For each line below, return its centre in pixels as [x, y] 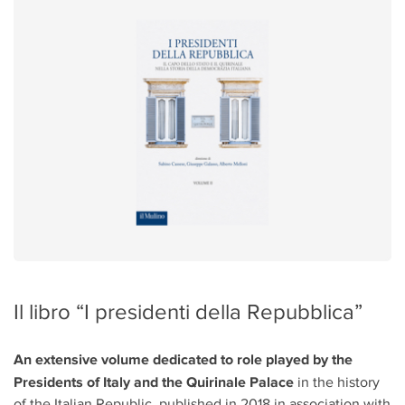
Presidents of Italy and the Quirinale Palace [154, 381]
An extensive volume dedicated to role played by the [183, 358]
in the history [337, 381]
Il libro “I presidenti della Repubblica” [188, 311]
